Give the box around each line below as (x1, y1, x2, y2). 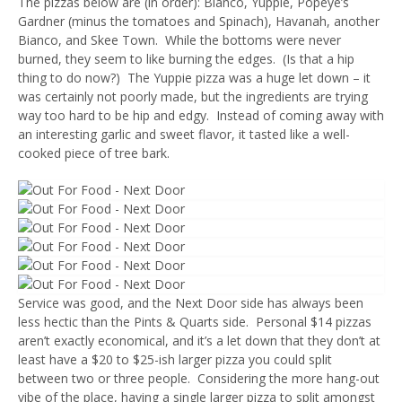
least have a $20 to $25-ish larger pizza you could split (18, 351, 332, 369)
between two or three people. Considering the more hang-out (18, 370, 380, 388)
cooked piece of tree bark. (18, 144, 170, 162)
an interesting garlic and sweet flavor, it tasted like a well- (18, 126, 350, 144)
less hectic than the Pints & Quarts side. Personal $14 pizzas (18, 313, 371, 331)
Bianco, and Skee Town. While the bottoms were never (18, 31, 341, 49)
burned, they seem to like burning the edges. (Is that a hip (18, 50, 354, 68)
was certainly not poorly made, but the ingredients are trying (18, 88, 368, 106)
